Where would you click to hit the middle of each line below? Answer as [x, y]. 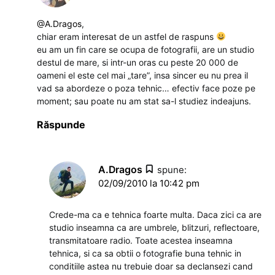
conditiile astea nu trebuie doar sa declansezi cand [151, 266]
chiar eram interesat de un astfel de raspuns [126, 37]
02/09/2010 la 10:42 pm [149, 184]
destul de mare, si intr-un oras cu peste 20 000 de [137, 63]
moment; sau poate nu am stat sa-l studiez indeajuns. [144, 101]
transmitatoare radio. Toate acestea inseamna [141, 241]
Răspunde [61, 125]
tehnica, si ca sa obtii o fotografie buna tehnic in [145, 254]
